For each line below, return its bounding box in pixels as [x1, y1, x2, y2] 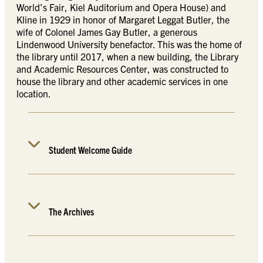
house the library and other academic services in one [16, 75, 228, 87]
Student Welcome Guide [49, 144, 133, 156]
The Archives [49, 205, 95, 218]
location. [16, 87, 51, 100]
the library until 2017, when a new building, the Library [16, 50, 238, 63]
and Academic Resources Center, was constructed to [16, 63, 228, 75]
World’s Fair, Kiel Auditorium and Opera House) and [16, 1, 226, 14]
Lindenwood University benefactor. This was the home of [16, 38, 242, 50]
